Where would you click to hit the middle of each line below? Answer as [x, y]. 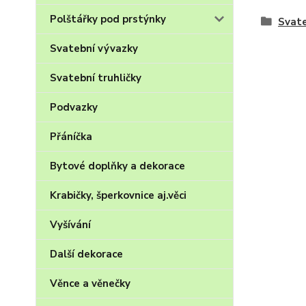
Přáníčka [71, 137]
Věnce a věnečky [90, 283]
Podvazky [74, 107]
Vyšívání [70, 225]
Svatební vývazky [94, 48]
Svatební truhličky [96, 78]
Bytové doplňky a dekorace [117, 166]
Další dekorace [86, 254]
